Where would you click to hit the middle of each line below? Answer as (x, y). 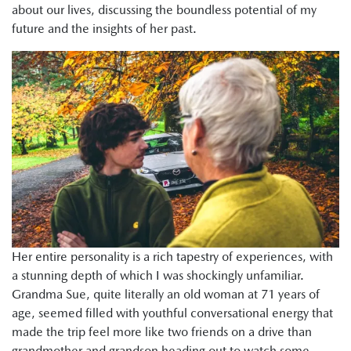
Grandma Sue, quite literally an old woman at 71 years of (166, 295)
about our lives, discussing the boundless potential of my (164, 9)
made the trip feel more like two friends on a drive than (162, 332)
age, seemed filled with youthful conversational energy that (172, 313)
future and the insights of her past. (104, 28)
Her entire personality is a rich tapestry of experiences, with (172, 257)
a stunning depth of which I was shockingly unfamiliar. (158, 276)
